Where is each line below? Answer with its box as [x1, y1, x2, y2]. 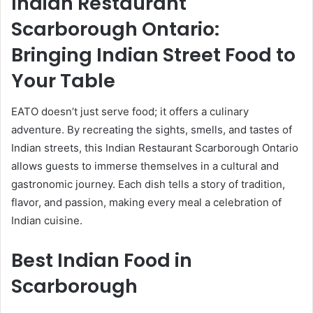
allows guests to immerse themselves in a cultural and [11, 159, 279, 173]
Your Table [11, 67, 115, 94]
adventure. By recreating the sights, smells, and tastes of [11, 123, 292, 137]
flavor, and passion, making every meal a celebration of [11, 196, 282, 210]
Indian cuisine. [11, 214, 82, 228]
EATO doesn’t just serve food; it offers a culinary [11, 105, 249, 119]
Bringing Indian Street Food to [11, 41, 296, 68]
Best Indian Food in [11, 247, 192, 274]
